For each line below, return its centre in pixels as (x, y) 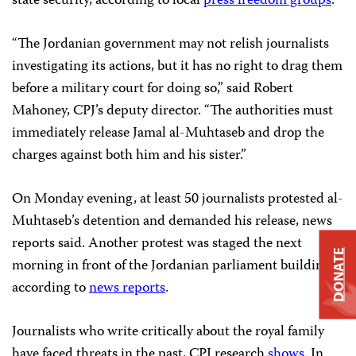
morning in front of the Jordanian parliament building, (173, 266)
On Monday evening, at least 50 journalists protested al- (178, 199)
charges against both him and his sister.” (129, 156)
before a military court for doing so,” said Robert (153, 89)
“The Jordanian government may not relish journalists (170, 44)
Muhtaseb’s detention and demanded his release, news (172, 222)
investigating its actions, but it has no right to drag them (177, 67)
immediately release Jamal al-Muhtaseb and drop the (168, 133)
